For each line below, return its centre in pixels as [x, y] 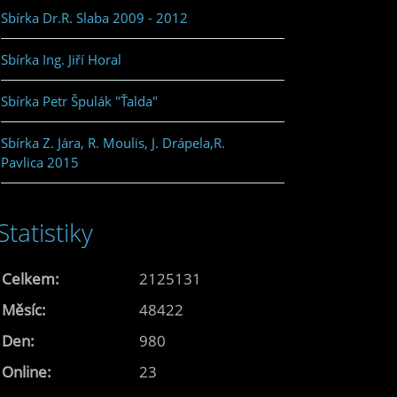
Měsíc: [24, 309]
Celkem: [31, 278]
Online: [27, 371]
